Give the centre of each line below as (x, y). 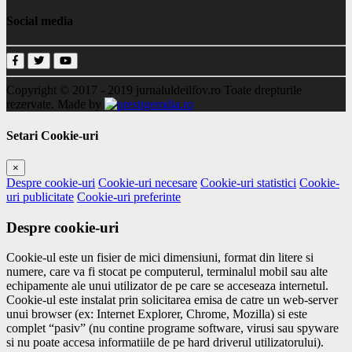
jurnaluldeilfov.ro (178, 90)
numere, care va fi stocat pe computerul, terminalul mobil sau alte (167, 272)
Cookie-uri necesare (148, 182)
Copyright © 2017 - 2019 (71, 90)
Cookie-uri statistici (248, 182)
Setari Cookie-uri (52, 135)
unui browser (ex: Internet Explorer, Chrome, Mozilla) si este (157, 314)
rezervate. (32, 104)
